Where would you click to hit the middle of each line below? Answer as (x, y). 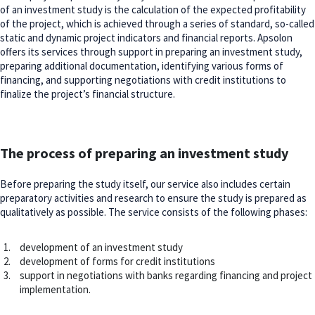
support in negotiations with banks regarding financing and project (166, 275)
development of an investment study (101, 247)
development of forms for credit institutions (117, 261)
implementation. (55, 289)
